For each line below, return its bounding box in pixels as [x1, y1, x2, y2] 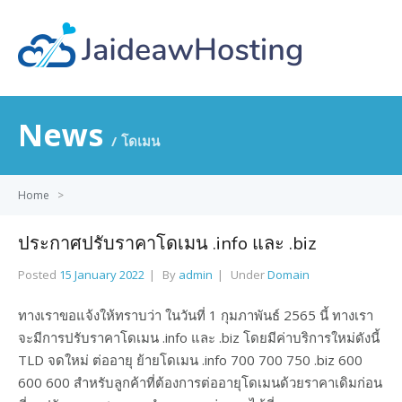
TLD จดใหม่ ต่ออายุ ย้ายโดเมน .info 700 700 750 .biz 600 [18, 351, 363, 369]
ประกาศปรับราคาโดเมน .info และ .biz [18, 232, 316, 256]
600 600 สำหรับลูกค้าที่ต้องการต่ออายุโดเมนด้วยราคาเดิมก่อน [18, 373, 382, 391]
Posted [18, 267, 59, 283]
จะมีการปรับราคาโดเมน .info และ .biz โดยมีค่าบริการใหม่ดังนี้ [18, 328, 380, 346]
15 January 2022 [59, 267, 144, 283]
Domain [267, 267, 310, 283]
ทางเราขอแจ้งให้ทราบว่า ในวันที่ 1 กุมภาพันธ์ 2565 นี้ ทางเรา [18, 306, 373, 324]
